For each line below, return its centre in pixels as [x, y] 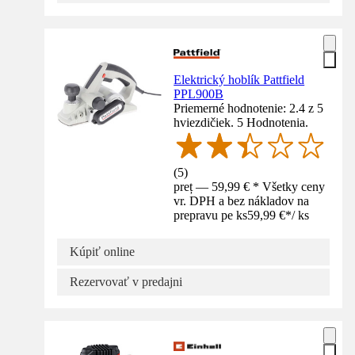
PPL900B [199, 94]
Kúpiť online [102, 251]
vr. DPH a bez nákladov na [242, 200]
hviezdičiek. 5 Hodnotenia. [241, 122]
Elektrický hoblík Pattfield [239, 79]
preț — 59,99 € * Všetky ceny [250, 186]
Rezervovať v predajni [126, 281]
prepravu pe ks [211, 215]
